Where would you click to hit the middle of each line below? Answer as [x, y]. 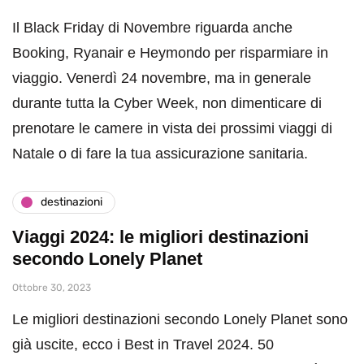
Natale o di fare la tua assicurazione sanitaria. [160, 153]
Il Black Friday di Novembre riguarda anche [152, 27]
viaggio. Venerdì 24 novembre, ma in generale [162, 78]
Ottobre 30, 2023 [52, 287]
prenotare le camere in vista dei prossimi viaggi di [172, 128]
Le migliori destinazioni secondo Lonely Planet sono [180, 319]
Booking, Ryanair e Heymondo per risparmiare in [170, 52]
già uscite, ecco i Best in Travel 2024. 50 [143, 344]
